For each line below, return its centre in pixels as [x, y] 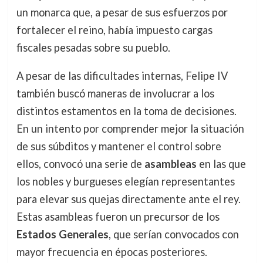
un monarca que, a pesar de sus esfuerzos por [122, 13]
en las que [221, 164]
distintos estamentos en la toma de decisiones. [126, 111]
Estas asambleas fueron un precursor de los [118, 217]
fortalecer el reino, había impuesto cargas [114, 30]
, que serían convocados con [173, 235]
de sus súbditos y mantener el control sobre [119, 146]
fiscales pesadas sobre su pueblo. [93, 48]
